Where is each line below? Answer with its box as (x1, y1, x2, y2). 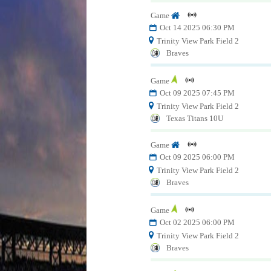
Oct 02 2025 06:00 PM (157, 218, 235, 227)
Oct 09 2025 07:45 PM (157, 88, 235, 98)
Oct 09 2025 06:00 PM (157, 152, 235, 162)
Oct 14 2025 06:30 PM (157, 23, 235, 32)
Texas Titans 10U (166, 114, 223, 123)
